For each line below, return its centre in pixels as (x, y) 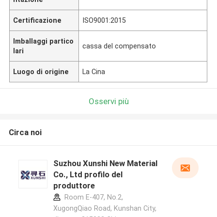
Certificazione (38, 20)
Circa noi (25, 132)
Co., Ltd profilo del (88, 175)
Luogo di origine (41, 71)
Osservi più (108, 101)
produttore (74, 186)
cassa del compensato (119, 46)
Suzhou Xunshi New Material (105, 163)
